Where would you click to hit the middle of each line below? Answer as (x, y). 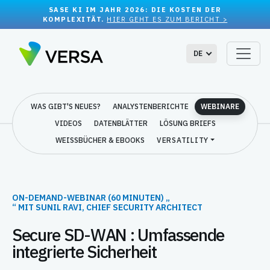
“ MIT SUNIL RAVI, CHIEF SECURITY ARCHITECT (107, 207)
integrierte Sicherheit (84, 252)
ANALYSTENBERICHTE (151, 106)
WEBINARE (220, 106)
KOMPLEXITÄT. (75, 19)
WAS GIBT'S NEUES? (66, 106)
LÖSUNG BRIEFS (187, 123)
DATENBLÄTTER (121, 123)
